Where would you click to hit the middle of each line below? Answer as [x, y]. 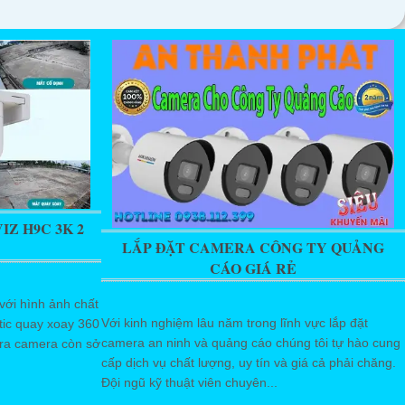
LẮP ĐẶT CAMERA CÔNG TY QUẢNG [253, 247]
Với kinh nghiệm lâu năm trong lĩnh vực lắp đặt [235, 322]
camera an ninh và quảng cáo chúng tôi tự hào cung [251, 342]
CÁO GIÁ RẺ [253, 268]
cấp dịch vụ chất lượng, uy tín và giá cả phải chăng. [249, 362]
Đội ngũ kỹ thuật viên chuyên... [189, 382]
